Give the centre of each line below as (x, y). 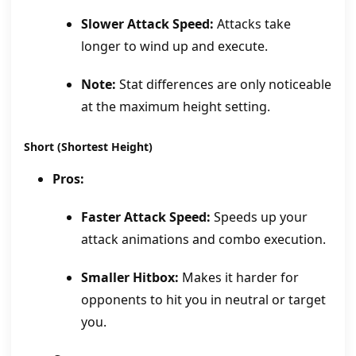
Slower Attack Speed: (147, 23)
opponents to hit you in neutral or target (203, 299)
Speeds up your (259, 217)
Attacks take (252, 23)
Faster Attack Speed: (146, 217)
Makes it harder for (239, 277)
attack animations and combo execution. (203, 239)
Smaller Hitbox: (130, 277)
